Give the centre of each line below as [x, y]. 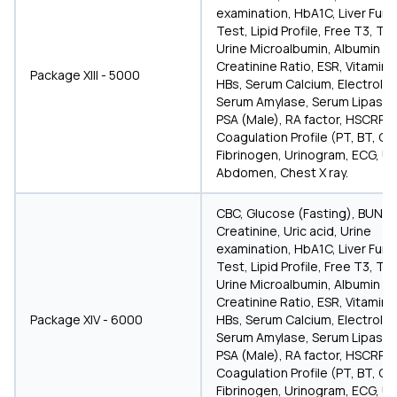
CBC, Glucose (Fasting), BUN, [301, 213]
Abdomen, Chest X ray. [282, 172]
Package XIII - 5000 [85, 75]
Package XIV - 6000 [86, 319]
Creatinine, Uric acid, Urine [294, 231]
